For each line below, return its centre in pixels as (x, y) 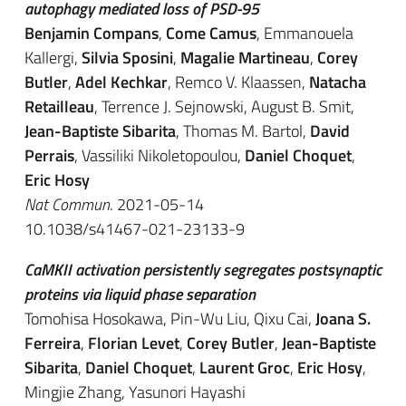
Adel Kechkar (121, 82)
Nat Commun (67, 204)
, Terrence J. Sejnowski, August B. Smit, (224, 106)
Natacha (338, 82)
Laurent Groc (245, 367)
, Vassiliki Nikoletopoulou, (159, 155)
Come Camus (211, 33)
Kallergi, (53, 58)
